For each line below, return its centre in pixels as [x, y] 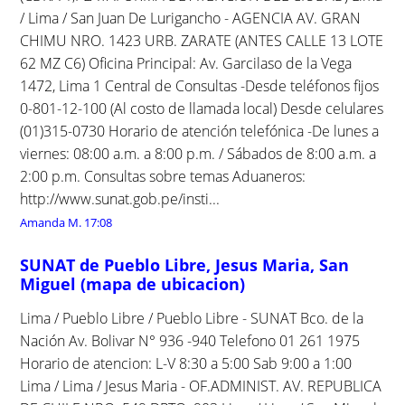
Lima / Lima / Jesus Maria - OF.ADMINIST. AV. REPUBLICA [201, 386]
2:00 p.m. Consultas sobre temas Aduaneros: [163, 176]
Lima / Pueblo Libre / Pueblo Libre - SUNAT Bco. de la [192, 318]
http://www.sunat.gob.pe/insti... [120, 198]
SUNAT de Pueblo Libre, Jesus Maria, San [185, 264]
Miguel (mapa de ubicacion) [133, 283]
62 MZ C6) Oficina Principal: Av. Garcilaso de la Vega [186, 63]
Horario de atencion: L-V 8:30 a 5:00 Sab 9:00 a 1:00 [186, 363]
